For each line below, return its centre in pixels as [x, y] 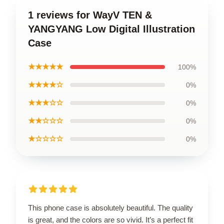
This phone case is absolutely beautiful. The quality [110, 207]
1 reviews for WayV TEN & [90, 15]
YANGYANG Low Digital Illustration [111, 29]
